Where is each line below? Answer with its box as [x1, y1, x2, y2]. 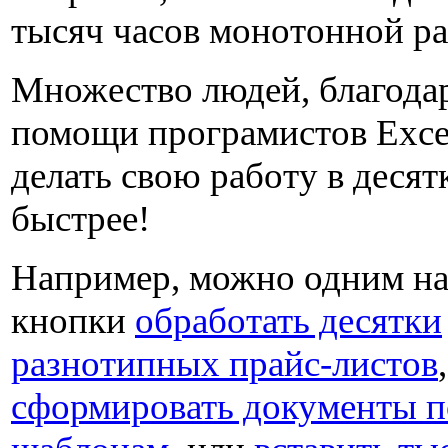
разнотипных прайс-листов [11, 343, 438, 384]
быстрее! [11, 198, 150, 239]
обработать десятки [135, 300, 442, 341]
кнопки [11, 300, 135, 341]
